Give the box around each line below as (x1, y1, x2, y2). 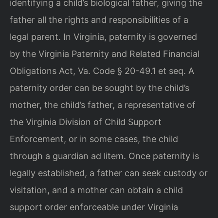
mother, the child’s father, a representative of (10, 99, 196, 110)
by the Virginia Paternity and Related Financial (10, 48, 200, 59)
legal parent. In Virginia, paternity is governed (10, 31, 197, 42)
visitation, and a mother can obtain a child (10, 184, 183, 195)
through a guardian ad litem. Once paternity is (10, 150, 199, 161)
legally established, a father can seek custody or (10, 167, 208, 178)
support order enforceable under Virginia (10, 201, 178, 212)
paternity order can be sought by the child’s (10, 82, 189, 93)
